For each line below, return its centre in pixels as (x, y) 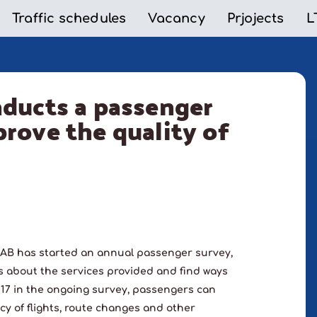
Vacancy (177, 19)
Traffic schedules (69, 19)
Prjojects (255, 19)
